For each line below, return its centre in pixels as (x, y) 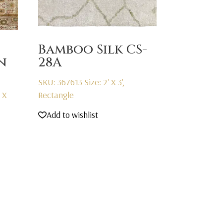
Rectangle (56, 95)
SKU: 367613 (61, 82)
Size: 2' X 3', (104, 82)
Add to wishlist (72, 115)
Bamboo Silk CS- (92, 50)
